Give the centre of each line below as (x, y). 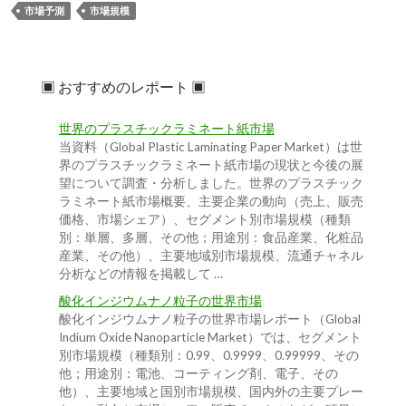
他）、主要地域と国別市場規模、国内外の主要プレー (211, 392)
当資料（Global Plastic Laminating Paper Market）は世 (210, 147)
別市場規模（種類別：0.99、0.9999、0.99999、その (208, 356)
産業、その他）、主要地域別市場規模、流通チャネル (211, 256)
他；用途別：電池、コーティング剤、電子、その (198, 374)
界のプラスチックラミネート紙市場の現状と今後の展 (211, 165)
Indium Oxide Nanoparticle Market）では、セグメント (210, 338)
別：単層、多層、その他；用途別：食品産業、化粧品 (211, 238)
